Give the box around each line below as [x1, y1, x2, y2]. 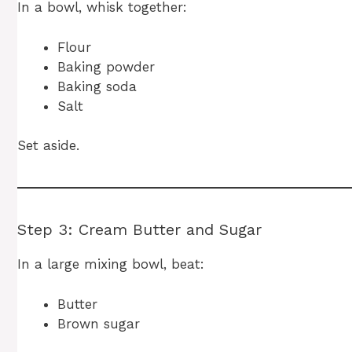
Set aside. [17, 137, 79, 154]
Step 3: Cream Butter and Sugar [17, 220, 262, 240]
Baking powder [57, 58, 155, 75]
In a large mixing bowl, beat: [17, 256, 204, 273]
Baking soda [57, 78, 137, 94]
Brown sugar [57, 315, 140, 332]
